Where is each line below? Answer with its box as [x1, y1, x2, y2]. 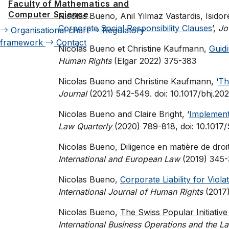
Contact [56, 37, 86, 48]
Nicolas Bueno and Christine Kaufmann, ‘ [58, 76, 218, 86]
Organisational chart [11, 25, 89, 35]
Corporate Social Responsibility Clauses [58, 22, 212, 33]
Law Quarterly [58, 121, 114, 131]
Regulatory [102, 25, 145, 35]
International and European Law [58, 153, 180, 164]
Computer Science [8, 9, 89, 19]
